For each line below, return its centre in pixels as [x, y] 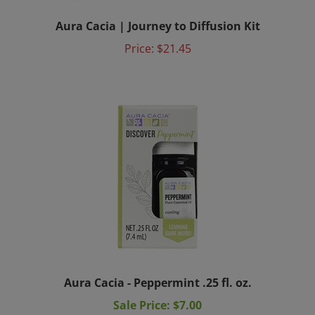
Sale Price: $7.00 [157, 294]
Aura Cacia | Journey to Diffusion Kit [157, 15]
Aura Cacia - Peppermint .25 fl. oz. [157, 271]
